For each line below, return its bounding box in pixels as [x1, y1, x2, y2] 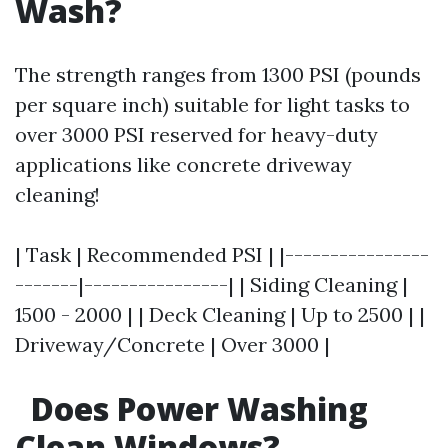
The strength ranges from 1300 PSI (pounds [15, 62, 421, 87]
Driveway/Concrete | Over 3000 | [15, 332, 330, 357]
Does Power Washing [23, 387, 368, 430]
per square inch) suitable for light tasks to [15, 92, 410, 117]
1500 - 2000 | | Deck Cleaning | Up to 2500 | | [15, 302, 425, 327]
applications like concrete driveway [15, 152, 352, 177]
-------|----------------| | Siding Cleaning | [15, 272, 408, 297]
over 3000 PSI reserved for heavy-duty [15, 122, 378, 147]
